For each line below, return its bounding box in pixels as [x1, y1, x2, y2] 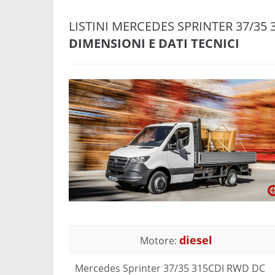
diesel [179, 232, 212, 247]
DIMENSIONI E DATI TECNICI [69, 35, 239, 52]
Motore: [140, 233, 179, 247]
